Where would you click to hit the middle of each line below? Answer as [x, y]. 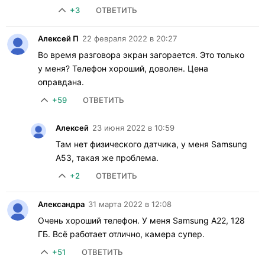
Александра [61, 204]
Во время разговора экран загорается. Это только [141, 54]
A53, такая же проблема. [107, 157]
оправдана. [61, 82]
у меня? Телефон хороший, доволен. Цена [123, 68]
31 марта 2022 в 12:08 [130, 204]
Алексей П [58, 38]
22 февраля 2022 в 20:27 [130, 38]
